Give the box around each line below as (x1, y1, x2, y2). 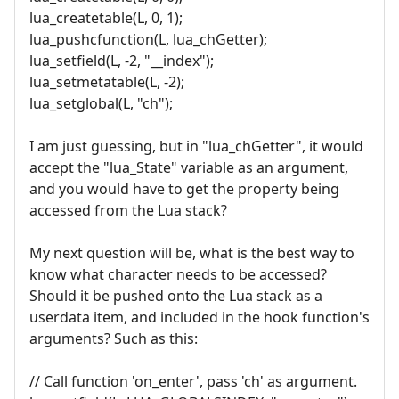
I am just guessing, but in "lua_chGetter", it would (29, 135, 363, 156)
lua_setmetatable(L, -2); (29, 71, 184, 92)
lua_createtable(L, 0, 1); (29, 7, 183, 28)
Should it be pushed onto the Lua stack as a (29, 285, 322, 305)
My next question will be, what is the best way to (29, 242, 354, 263)
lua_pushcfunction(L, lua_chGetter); (29, 28, 267, 49)
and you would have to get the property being (29, 178, 339, 199)
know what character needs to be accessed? (29, 264, 327, 284)
